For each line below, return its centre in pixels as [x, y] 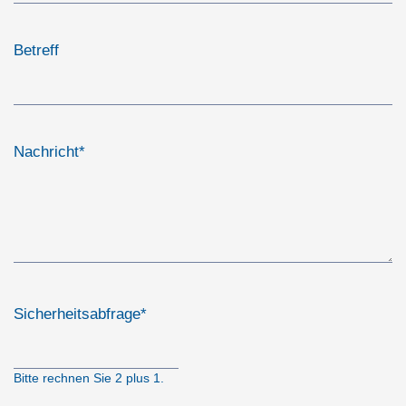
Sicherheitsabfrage [77, 314]
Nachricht [46, 152]
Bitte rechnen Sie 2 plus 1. [89, 378]
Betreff [36, 50]
